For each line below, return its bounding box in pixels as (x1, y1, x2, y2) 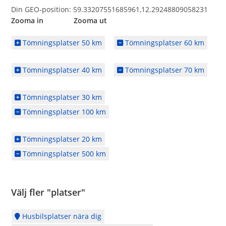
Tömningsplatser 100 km (21, 107, 106, 117)
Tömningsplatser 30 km (21, 92, 102, 102)
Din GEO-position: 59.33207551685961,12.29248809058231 (11, 5, 208, 14)
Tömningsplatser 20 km (21, 134, 102, 144)
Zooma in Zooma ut (11, 16, 107, 25)
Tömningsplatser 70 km (123, 65, 205, 75)
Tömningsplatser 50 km (21, 38, 102, 47)
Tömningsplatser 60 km (123, 38, 205, 47)
